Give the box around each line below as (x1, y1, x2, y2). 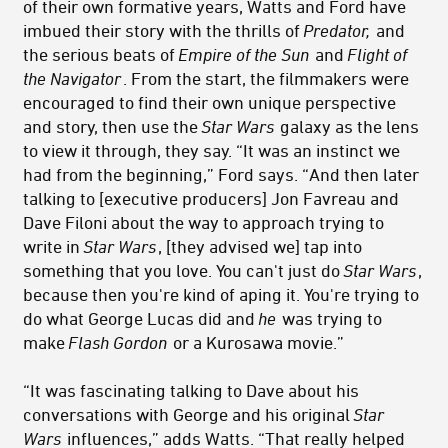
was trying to (282, 307, 382, 328)
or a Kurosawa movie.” (169, 331, 344, 352)
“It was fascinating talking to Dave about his (23, 379, 359, 400)
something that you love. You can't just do (23, 259, 344, 280)
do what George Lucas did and (23, 307, 259, 328)
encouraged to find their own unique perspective (23, 91, 396, 112)
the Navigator (23, 67, 121, 88)
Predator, (303, 19, 370, 40)
